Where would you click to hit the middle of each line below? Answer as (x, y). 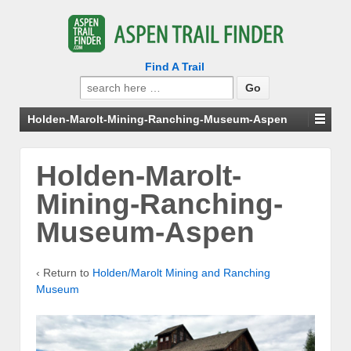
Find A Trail (174, 67)
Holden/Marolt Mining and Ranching (181, 272)
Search (97, 83)
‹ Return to (64, 272)
